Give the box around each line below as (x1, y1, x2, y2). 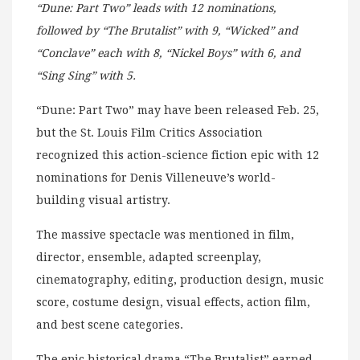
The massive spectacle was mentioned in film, (36, 228, 294, 242)
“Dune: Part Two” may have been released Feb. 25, (36, 104, 319, 117)
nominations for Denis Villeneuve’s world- (36, 171, 276, 185)
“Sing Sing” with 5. (36, 69, 136, 83)
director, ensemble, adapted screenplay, (36, 251, 261, 264)
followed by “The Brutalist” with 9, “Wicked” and (36, 24, 298, 38)
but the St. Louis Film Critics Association (36, 126, 263, 140)
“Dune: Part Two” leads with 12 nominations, (36, 2, 276, 15)
